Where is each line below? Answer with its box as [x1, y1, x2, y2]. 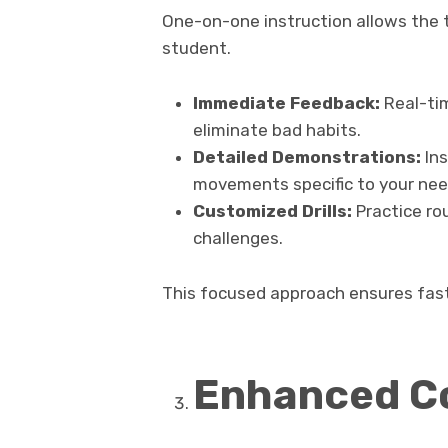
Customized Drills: [192, 201, 352, 222]
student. [162, 38, 231, 59]
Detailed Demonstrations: [192, 147, 421, 168]
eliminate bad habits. [192, 120, 361, 141]
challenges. [192, 228, 283, 249]
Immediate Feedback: [192, 93, 380, 114]
